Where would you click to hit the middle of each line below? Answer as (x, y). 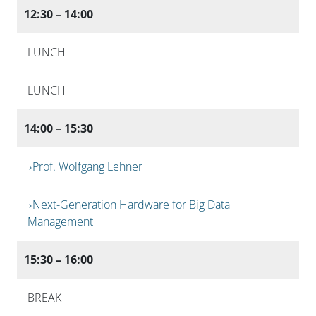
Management (60, 221)
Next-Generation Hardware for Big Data (132, 204)
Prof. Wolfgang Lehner (88, 166)
